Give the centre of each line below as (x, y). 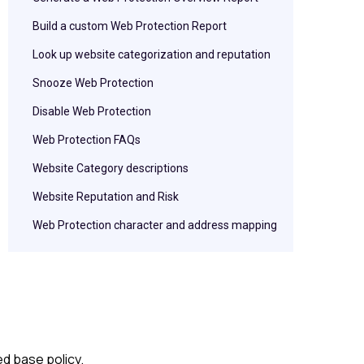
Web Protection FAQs (87, 140)
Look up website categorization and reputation (152, 54)
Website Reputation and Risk (106, 197)
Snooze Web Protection (93, 83)
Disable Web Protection (92, 111)
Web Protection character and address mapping (155, 225)
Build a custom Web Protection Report (130, 26)
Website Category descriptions (110, 168)
